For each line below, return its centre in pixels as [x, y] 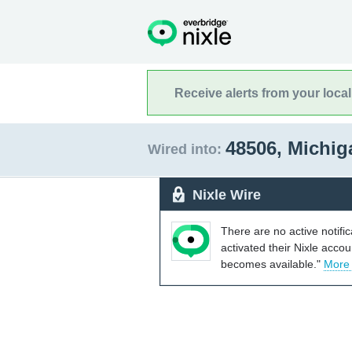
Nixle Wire [227, 194]
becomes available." [272, 264]
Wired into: [185, 149]
